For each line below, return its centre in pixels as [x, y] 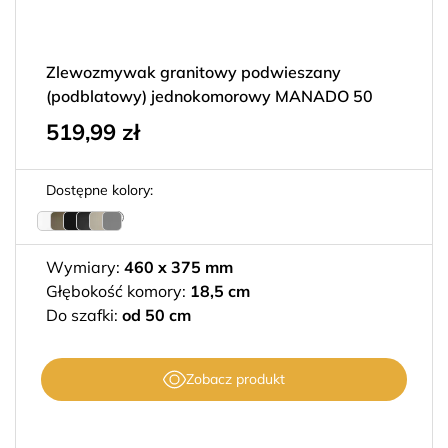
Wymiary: [85, 267]
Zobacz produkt [235, 379]
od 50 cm [156, 315]
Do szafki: [84, 315]
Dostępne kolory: [99, 190]
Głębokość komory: [118, 291]
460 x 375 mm [178, 267]
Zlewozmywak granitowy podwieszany [193, 72]
